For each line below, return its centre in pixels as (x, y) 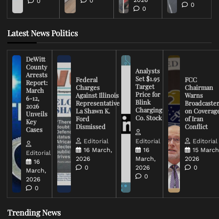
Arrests (36, 74)
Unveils (36, 113)
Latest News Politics (43, 33)
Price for (148, 94)
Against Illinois (97, 95)
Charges (88, 87)
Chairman (199, 87)
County (36, 66)
